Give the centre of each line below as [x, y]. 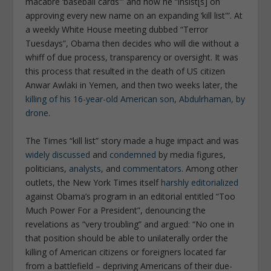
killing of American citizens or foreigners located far [126, 252]
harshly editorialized [200, 182]
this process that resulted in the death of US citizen [126, 71]
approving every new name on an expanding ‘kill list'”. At [134, 16]
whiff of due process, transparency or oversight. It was [132, 57]
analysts [85, 168]
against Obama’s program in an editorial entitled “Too [131, 196]
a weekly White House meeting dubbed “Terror [117, 30]
